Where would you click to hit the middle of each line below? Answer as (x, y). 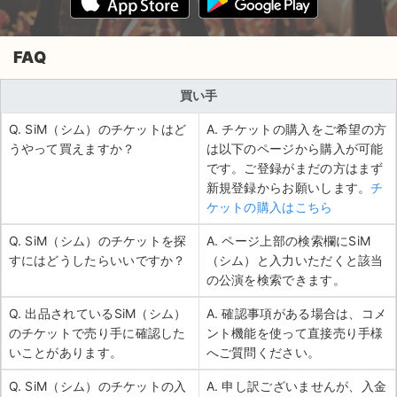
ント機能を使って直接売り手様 (295, 332)
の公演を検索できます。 (276, 279)
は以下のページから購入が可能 (295, 148)
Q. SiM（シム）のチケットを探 (97, 240)
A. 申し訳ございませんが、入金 (296, 385)
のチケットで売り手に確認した (97, 332)
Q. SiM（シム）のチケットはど (97, 128)
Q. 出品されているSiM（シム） (97, 313)
